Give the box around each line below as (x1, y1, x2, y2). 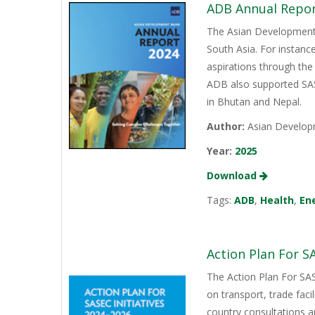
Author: (207, 120, 245, 134)
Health (260, 193, 295, 207)
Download (207, 169, 260, 183)
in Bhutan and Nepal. (207, 95, 302, 109)
